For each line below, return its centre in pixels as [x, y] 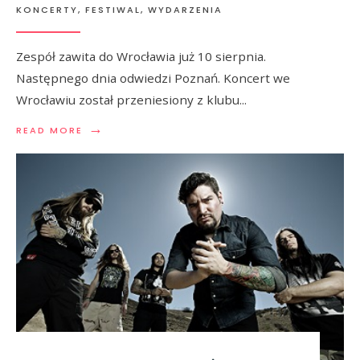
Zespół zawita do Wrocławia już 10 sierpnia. [141, 56]
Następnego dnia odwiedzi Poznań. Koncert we [153, 78]
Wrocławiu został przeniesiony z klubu [128, 99]
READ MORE [49, 130]
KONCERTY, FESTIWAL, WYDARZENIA [119, 9]
